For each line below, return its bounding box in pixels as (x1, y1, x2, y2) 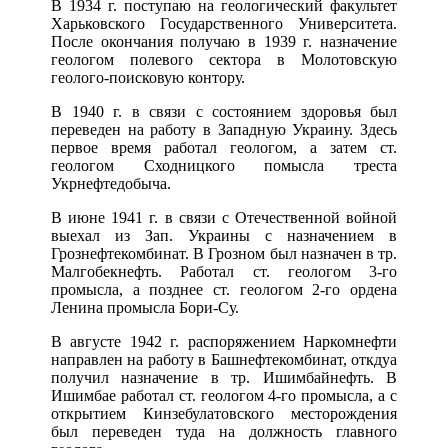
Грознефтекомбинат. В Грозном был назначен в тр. (51, 245, 397, 263)
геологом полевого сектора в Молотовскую (51, 51, 397, 69)
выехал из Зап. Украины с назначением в (51, 227, 397, 245)
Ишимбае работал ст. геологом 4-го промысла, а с (51, 387, 397, 405)
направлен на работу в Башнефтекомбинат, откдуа (51, 351, 397, 369)
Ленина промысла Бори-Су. (51, 299, 239, 317)
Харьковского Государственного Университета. (51, 15, 397, 33)
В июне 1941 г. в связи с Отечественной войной (51, 209, 397, 227)
